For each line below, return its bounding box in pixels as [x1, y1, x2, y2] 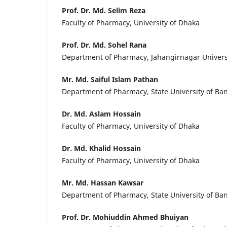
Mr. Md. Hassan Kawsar [62, 178, 143, 188]
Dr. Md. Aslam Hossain [62, 109, 141, 119]
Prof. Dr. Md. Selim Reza [62, 6, 145, 16]
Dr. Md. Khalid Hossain [62, 143, 141, 154]
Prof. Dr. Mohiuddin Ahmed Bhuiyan [62, 212, 188, 222]
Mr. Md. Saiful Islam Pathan [62, 74, 158, 85]
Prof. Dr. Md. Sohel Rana [62, 40, 146, 50]
